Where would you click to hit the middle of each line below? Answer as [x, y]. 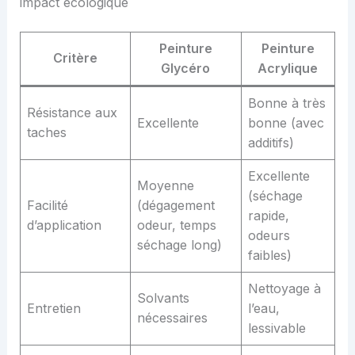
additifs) [271, 142]
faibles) [269, 255]
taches [46, 132]
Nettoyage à [284, 288]
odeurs [269, 235]
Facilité [47, 205]
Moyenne [165, 185]
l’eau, [263, 308]
